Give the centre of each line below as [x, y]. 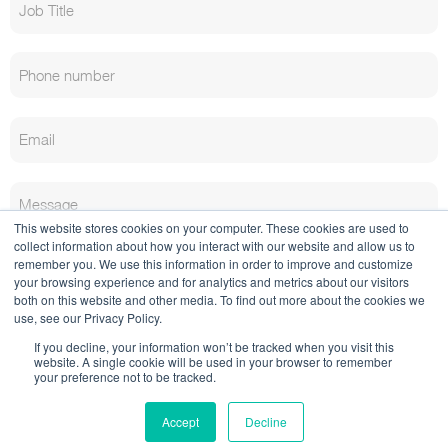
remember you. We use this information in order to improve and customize [213, 263]
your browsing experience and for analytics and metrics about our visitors [211, 281]
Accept [180, 421]
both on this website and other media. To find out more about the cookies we [219, 299]
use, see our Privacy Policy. [88, 317]
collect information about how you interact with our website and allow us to [214, 245]
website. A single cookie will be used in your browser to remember [213, 361]
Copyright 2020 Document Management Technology [224, 421]
